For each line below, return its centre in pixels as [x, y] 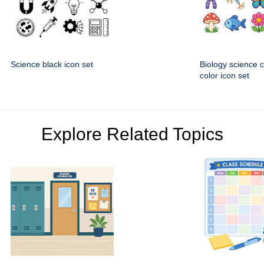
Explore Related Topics [132, 134]
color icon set [225, 76]
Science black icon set [52, 65]
